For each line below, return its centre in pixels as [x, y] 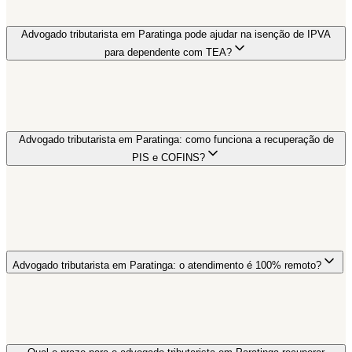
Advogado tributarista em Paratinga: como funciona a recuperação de [176, 139]
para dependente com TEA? [168, 52]
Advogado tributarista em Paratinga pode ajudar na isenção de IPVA [176, 34]
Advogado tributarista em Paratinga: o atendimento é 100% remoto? [167, 265]
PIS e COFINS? [168, 157]
